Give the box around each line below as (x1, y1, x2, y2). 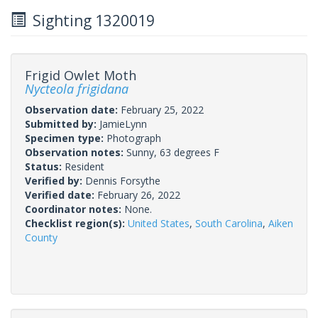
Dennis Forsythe (85, 173, 160, 187)
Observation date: (25, 102, 121, 116)
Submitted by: (25, 116, 99, 131)
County (25, 230, 57, 244)
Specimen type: (25, 131, 106, 145)
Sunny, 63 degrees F (126, 145, 219, 159)
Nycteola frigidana (25, 79, 128, 97)
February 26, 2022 (97, 187, 180, 202)
